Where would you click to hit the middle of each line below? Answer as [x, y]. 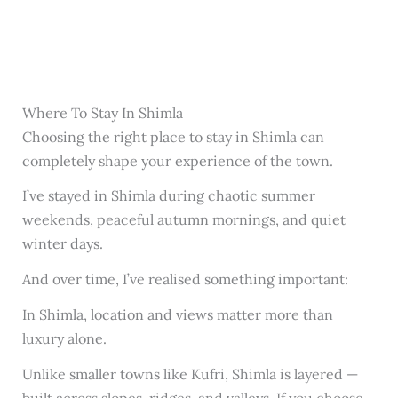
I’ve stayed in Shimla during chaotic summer [168, 196]
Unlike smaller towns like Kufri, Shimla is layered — [190, 374]
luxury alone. [64, 338]
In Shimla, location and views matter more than [177, 314]
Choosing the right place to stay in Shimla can [173, 136]
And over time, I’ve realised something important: [185, 279]
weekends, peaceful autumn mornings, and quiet [183, 220]
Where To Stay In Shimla [102, 112]
